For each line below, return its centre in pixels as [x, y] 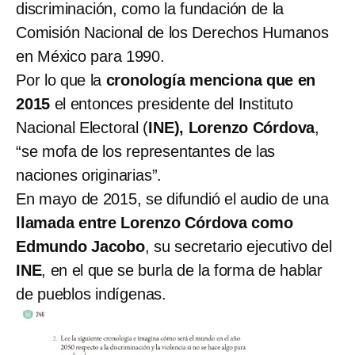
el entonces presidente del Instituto [172, 104]
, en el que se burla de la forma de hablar [182, 271]
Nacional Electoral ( [82, 128]
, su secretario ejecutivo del [238, 247]
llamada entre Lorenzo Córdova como [155, 223]
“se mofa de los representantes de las [146, 152]
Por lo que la [61, 80]
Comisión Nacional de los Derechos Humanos [172, 33]
